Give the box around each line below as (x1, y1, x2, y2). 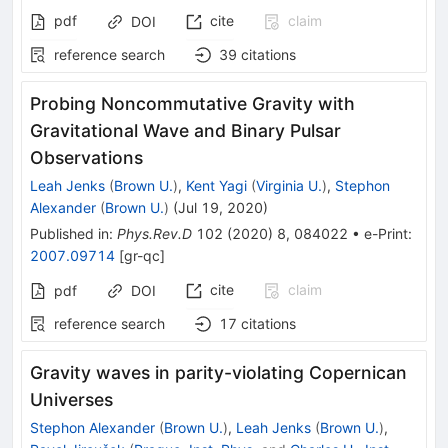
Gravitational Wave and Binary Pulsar (30, 120, 341, 142)
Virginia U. (256, 177, 322, 195)
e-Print (364, 225, 408, 243)
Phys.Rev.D (117, 225, 192, 243)
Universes (30, 389, 113, 411)
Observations (30, 147, 143, 169)
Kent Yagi (186, 177, 247, 195)
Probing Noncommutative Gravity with (30, 93, 355, 115)
